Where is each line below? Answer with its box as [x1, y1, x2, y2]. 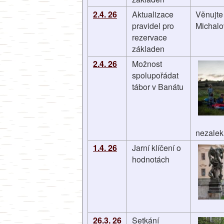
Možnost [132, 58, 162, 69]
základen [132, 43, 164, 54]
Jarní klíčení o [132, 142, 181, 153]
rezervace [132, 31, 167, 43]
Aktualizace [132, 8, 173, 20]
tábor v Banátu [132, 81, 183, 92]
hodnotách [132, 153, 169, 165]
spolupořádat [132, 69, 178, 81]
